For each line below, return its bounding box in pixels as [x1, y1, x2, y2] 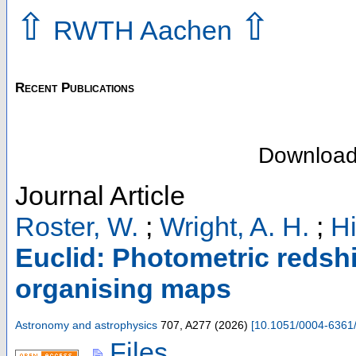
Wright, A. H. [160, 211, 309, 242]
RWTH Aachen [46, 14, 239, 45]
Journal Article [15, 180, 185, 211]
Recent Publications [15, 79, 134, 95]
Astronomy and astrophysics [15, 318, 157, 331]
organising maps [15, 273, 231, 304]
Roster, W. [15, 211, 138, 242]
